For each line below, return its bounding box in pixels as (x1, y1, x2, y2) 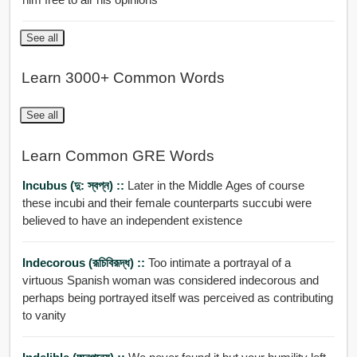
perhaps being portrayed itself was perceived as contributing (22, 291, 333, 305)
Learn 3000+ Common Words (21, 69, 225, 87)
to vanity (22, 308, 66, 323)
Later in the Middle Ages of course (127, 178, 304, 193)
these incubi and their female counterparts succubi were (22, 196, 312, 210)
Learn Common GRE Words (21, 147, 214, 164)
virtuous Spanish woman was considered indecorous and (22, 273, 300, 288)
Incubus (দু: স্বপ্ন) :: (22, 178, 127, 193)
